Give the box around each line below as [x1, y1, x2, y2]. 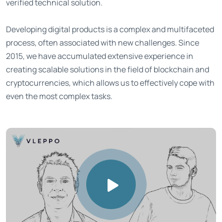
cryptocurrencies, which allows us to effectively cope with [6, 77, 215, 89]
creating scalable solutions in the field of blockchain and [6, 64, 209, 75]
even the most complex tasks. [6, 91, 112, 102]
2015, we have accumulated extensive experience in [6, 51, 193, 62]
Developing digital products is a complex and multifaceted [6, 24, 214, 35]
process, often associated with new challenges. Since [6, 37, 199, 49]
